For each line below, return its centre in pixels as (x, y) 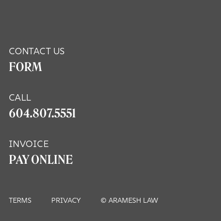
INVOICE (29, 145)
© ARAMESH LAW (129, 201)
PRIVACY (66, 201)
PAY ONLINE (41, 160)
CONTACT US (37, 52)
